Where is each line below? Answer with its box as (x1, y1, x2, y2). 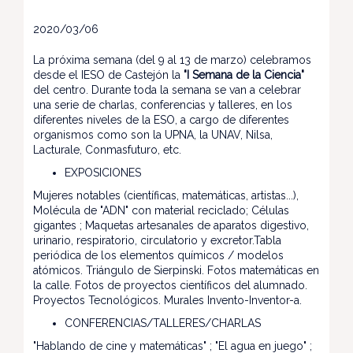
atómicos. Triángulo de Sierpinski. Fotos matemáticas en (33, 264, 319, 277)
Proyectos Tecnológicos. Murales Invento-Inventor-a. (33, 294, 302, 307)
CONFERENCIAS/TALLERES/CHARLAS (65, 317, 261, 329)
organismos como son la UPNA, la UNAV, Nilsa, (33, 128, 273, 141)
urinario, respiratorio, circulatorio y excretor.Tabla (33, 234, 281, 247)
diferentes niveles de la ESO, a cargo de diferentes (33, 113, 289, 126)
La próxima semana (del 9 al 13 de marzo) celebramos (33, 54, 311, 66)
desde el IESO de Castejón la (33, 69, 184, 81)
